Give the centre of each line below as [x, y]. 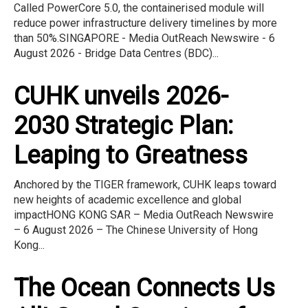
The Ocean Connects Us [144, 288]
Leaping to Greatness [131, 155]
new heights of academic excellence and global [128, 199]
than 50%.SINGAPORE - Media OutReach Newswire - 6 [144, 38]
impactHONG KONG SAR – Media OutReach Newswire [144, 214]
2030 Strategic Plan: [123, 125]
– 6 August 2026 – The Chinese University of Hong [136, 230]
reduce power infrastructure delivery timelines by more [145, 23]
